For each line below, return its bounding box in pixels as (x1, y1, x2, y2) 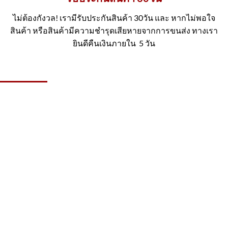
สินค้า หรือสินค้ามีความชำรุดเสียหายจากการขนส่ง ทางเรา (10, 25, 218, 35)
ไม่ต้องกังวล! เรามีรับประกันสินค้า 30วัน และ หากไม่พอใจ (13, 12, 215, 22)
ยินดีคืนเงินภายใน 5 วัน (73, 38, 155, 48)
